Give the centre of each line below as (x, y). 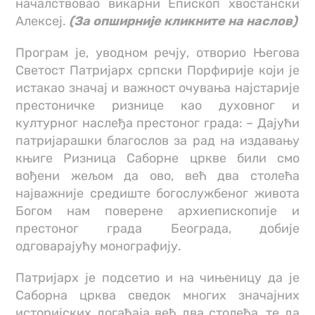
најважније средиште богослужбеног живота (157, 194)
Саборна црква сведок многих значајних (157, 296)
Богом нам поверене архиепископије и (157, 211)
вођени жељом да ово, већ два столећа (157, 176)
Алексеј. (43, 21)
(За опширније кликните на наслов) (184, 21)
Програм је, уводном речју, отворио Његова (157, 53)
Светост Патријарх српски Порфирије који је (157, 71)
